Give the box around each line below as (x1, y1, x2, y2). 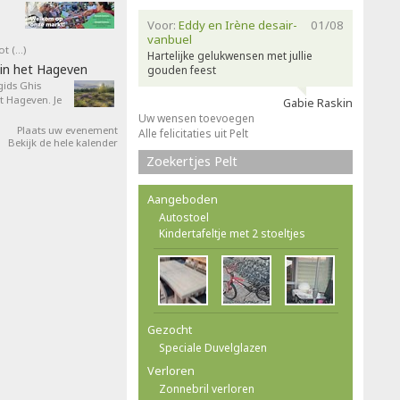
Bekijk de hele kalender (8, 136, 118, 149)
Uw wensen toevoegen (138, 111, 254, 126)
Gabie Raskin (283, 96, 353, 111)
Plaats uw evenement (17, 123, 118, 137)
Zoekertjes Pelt (146, 153, 237, 170)
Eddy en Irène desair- (179, 17, 297, 33)
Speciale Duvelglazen (159, 340, 267, 355)
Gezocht (147, 321, 192, 337)
